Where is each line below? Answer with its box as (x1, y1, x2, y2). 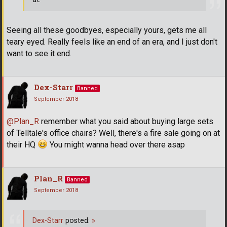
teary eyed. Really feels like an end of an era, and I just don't (7, 37, 217, 47)
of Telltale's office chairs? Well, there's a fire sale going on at (7, 128, 220, 138)
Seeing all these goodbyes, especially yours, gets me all (7, 25, 207, 35)
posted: (63, 216, 92, 225)
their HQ (7, 140, 37, 150)
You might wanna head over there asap (48, 140, 185, 150)
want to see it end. (7, 49, 71, 59)
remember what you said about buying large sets (39, 117, 213, 127)
